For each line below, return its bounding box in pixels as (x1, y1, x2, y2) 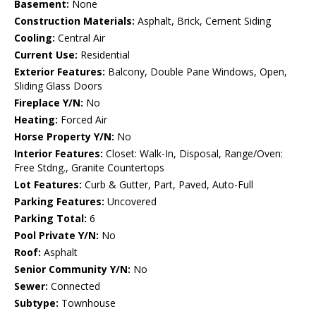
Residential (78, 48, 130, 62)
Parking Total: (14, 212, 87, 226)
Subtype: (14, 296, 59, 310)
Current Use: (14, 48, 78, 62)
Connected (48, 279, 100, 293)
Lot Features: (14, 178, 82, 192)
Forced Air (58, 113, 107, 127)
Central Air (55, 31, 105, 45)
